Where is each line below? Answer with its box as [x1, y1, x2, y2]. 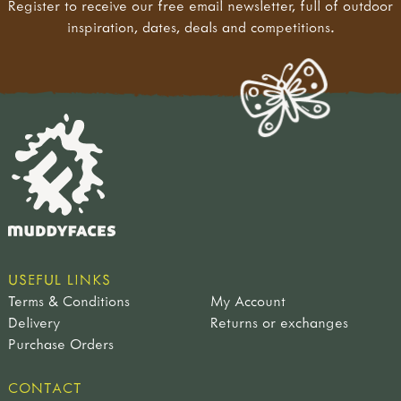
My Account [209, 291, 286, 310]
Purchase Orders [8, 334, 114, 353]
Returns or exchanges [209, 312, 348, 331]
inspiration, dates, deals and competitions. [66, 17, 335, 36]
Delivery [8, 312, 60, 331]
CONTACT [8, 378, 82, 397]
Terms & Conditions [8, 291, 130, 310]
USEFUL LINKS [8, 269, 111, 288]
